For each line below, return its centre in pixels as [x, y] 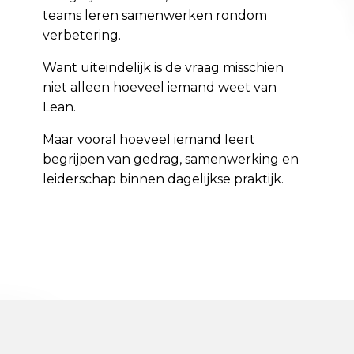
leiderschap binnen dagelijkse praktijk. [164, 179]
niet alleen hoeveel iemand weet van [160, 88]
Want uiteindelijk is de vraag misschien [164, 68]
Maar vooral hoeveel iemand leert [149, 140]
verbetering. [82, 36]
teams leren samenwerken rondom [155, 16]
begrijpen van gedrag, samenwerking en [171, 160]
